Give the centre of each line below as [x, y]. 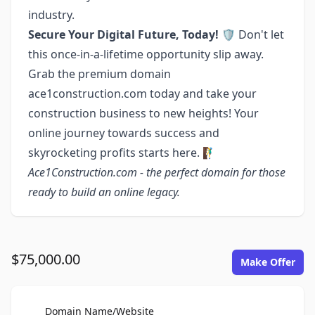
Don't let [260, 35]
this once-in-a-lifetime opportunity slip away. [146, 54]
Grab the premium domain [99, 74]
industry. [51, 15]
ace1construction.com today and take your [142, 94]
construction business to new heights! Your [143, 114]
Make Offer [268, 262]
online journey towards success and [124, 133]
